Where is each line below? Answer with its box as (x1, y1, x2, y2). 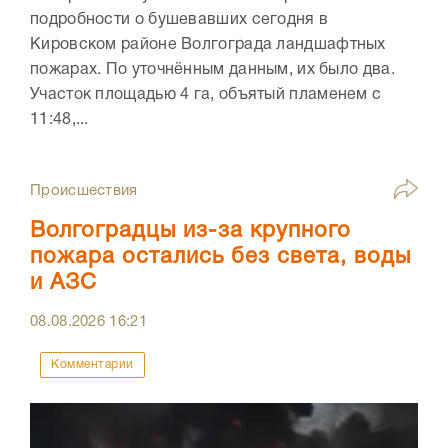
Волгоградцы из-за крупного (30, 221, 351, 242)
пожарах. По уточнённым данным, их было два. (30, 63, 395, 78)
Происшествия (30, 184, 138, 199)
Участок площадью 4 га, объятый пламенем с (30, 88, 382, 103)
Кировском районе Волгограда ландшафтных (30, 38, 386, 53)
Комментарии (51, 359, 134, 371)
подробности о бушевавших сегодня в (30, 13, 329, 28)
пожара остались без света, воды (30, 247, 411, 268)
